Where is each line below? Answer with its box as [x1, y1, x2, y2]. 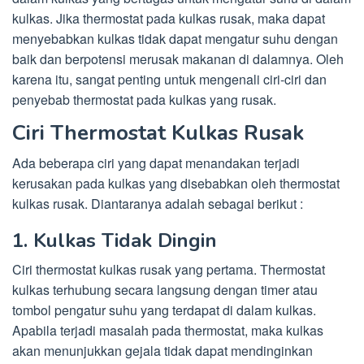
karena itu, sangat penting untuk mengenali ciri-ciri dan [12, 70, 327, 89]
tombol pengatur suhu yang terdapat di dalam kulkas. [12, 301, 316, 319]
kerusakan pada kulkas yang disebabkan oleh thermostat [12, 174, 340, 193]
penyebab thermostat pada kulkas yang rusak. [12, 90, 276, 109]
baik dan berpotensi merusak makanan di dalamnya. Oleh [12, 50, 344, 68]
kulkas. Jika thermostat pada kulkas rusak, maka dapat [12, 9, 325, 28]
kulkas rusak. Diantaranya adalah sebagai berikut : [12, 194, 303, 213]
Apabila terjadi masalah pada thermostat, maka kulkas [12, 321, 323, 340]
